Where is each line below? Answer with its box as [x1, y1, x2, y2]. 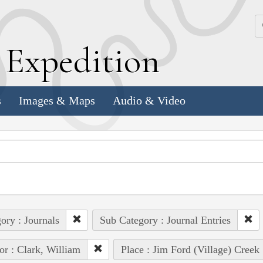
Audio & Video [113, 94, 186, 107]
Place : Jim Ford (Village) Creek [120, 243, 259, 255]
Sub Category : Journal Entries [99, 214, 231, 226]
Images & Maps [19, 94, 95, 107]
